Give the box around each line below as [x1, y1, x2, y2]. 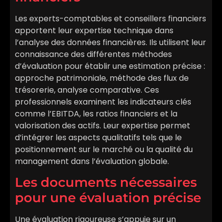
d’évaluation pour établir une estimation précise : [15, 60, 205, 72]
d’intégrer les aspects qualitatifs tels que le [15, 132, 182, 144]
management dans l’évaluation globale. [15, 156, 169, 167]
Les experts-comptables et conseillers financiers [15, 13, 206, 25]
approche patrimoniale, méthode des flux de [15, 72, 189, 84]
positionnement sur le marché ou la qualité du [15, 144, 193, 156]
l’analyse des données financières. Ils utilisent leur [15, 37, 206, 49]
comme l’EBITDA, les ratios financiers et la [15, 108, 177, 120]
